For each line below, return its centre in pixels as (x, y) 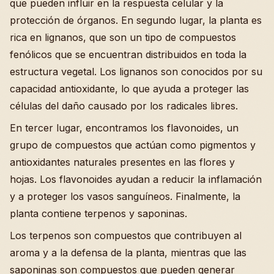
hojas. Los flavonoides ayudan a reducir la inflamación (136, 180)
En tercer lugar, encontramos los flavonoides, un (124, 128)
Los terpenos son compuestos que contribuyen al (126, 236)
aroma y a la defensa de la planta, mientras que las (128, 253)
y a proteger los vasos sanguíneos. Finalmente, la (125, 197)
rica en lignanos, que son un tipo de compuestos (123, 38)
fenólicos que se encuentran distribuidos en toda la (128, 55)
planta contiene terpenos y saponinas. (98, 214)
